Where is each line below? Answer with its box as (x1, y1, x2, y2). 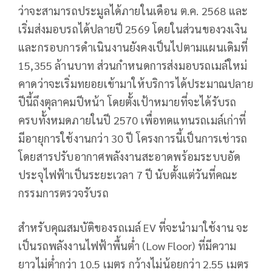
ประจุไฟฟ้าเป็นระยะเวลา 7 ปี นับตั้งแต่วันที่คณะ (18, 167, 238, 182)
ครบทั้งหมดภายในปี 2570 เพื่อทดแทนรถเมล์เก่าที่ (18, 112, 246, 127)
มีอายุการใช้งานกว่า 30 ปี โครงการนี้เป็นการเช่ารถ (18, 131, 248, 145)
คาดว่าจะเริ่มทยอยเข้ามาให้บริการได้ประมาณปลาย (18, 76, 253, 90)
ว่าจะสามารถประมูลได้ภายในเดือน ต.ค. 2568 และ (18, 3, 248, 18)
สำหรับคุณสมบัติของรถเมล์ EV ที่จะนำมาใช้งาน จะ (18, 220, 249, 234)
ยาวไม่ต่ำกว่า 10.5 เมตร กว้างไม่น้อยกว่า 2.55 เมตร (18, 256, 250, 271)
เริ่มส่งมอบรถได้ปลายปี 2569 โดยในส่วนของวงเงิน (18, 21, 248, 36)
